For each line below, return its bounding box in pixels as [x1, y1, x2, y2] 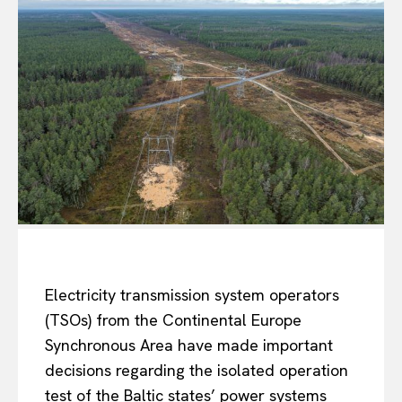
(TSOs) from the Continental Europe [45, 309, 301, 330]
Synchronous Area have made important [45, 334, 333, 355]
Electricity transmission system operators [45, 284, 339, 305]
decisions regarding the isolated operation [45, 359, 348, 380]
